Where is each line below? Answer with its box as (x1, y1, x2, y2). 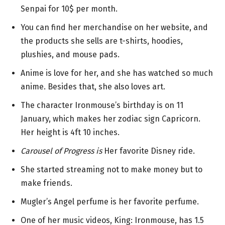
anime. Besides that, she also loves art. (21, 81, 167, 91)
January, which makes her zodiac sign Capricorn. (21, 114, 200, 124)
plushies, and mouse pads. (21, 49, 120, 59)
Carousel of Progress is (21, 146, 104, 156)
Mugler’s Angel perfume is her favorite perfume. (21, 196, 199, 206)
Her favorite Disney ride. (104, 146, 195, 156)
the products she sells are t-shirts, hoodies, (21, 36, 183, 46)
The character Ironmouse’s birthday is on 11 (21, 100, 183, 110)
